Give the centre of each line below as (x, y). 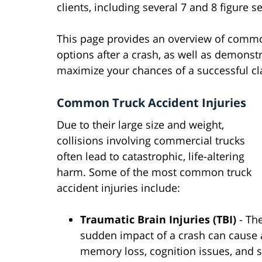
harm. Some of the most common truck (154, 172)
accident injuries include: (118, 188)
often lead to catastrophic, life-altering (151, 156)
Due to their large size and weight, (140, 125)
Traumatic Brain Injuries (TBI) (158, 220)
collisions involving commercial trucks (151, 141)
